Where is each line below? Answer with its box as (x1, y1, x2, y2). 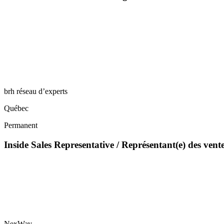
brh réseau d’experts (4, 87, 67, 96)
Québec (4, 104, 28, 113)
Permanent (4, 121, 37, 130)
